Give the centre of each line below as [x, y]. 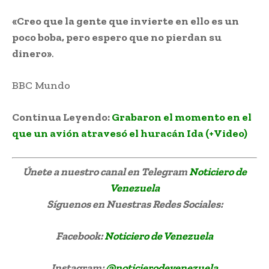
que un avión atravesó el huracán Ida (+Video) [130, 134]
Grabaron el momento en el [182, 117]
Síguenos [68, 204]
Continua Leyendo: [62, 117]
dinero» [32, 54]
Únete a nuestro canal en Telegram [106, 172]
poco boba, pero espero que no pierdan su [117, 38]
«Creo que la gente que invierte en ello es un [125, 21]
